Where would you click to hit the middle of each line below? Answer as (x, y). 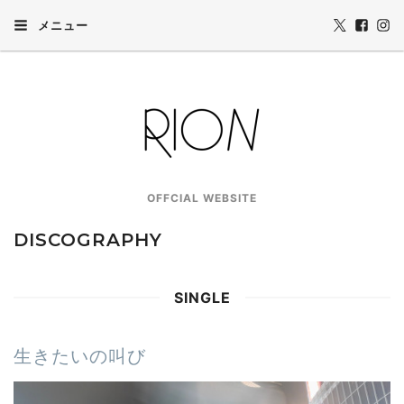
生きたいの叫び (80, 356)
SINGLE (202, 298)
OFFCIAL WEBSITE (202, 198)
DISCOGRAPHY (88, 240)
